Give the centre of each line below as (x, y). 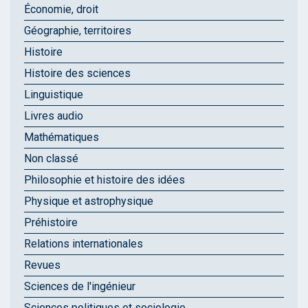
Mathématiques (62, 137)
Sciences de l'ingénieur (80, 287)
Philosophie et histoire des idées (104, 180)
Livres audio (54, 116)
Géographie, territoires (78, 31)
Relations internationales (84, 244)
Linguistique (54, 95)
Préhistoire (51, 223)
